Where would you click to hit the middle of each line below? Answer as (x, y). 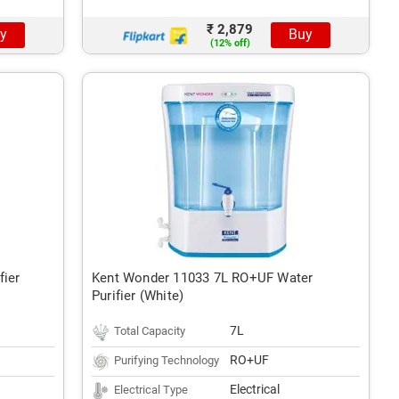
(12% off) (230, 43)
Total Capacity (150, 331)
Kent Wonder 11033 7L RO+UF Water (203, 278)
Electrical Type (151, 390)
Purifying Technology (167, 360)
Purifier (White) (138, 296)
